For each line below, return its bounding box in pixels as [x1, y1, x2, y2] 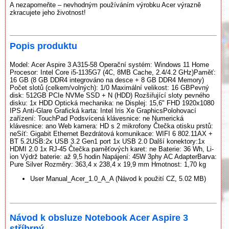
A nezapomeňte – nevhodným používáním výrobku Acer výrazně [10, 1, 201, 9]
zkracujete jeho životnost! [10, 9, 86, 16]
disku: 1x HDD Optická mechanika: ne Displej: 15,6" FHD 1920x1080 [10, 99, 214, 107]
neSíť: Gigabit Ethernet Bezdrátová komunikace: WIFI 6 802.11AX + [10, 130, 213, 138]
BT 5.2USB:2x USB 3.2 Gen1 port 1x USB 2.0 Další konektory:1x [10, 138, 205, 145]
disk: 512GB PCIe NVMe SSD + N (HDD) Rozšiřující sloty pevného [10, 91, 210, 99]
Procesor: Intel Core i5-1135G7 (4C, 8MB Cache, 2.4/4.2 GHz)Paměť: [10, 68, 216, 76]
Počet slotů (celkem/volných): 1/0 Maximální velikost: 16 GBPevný [10, 84, 209, 91]
